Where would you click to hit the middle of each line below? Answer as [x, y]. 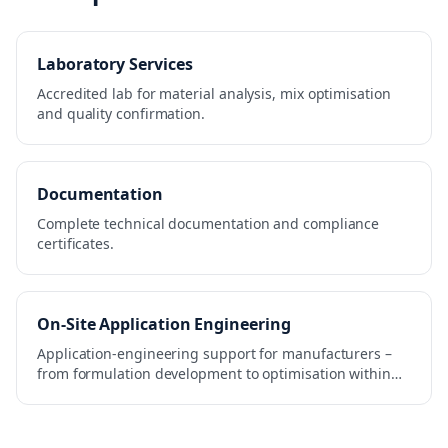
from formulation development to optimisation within [214, 373]
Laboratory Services [115, 64]
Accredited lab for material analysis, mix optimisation [214, 93]
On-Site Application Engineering [164, 324]
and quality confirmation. [121, 113]
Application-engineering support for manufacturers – [214, 353]
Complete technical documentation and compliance [208, 223]
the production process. [116, 393]
